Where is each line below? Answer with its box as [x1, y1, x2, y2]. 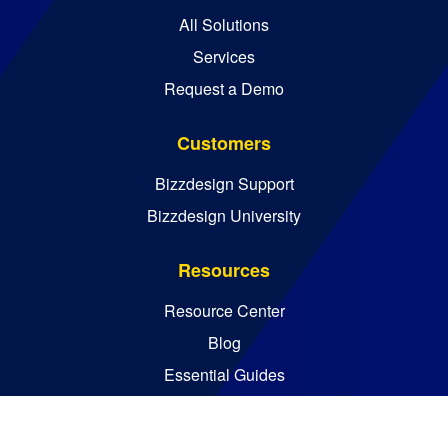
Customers [177, 130, 271, 157]
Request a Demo [164, 77, 284, 101]
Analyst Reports [167, 395, 281, 419]
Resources [178, 257, 270, 284]
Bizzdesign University [147, 204, 301, 228]
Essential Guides [163, 363, 285, 387]
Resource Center [163, 299, 285, 323]
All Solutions [179, 13, 269, 37]
